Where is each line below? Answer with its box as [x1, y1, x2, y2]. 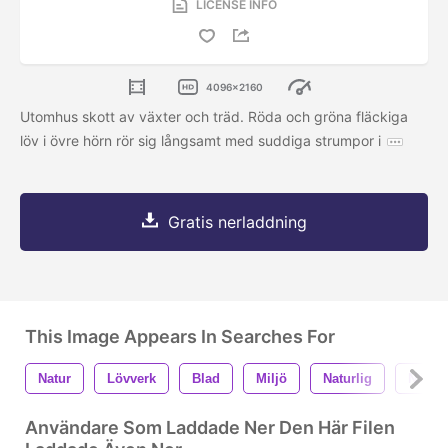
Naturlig [323, 371, 372, 387]
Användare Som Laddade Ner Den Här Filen [25, 417, 395, 439]
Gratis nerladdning [167, 212, 307, 233]
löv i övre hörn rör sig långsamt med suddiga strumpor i [20, 132, 381, 150]
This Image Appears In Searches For [25, 326, 335, 348]
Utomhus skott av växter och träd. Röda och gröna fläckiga [20, 108, 408, 126]
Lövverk [107, 371, 156, 387]
